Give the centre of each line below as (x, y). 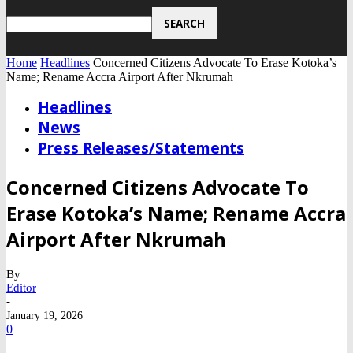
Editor (21, 288)
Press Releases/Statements (141, 149)
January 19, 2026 (45, 316)
